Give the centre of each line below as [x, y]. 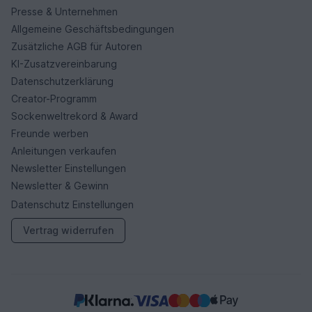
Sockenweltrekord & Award [75, 116]
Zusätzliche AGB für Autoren [77, 46]
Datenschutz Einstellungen [72, 204]
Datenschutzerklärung [62, 81]
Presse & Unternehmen [64, 11]
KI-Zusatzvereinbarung [64, 63]
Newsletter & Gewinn [60, 185]
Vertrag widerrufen [68, 230]
